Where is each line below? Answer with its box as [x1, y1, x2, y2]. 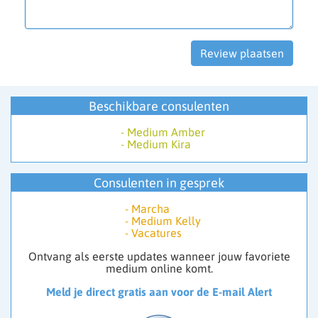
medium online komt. [105, 262, 213, 275]
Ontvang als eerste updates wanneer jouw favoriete [28, 250, 290, 263]
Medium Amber [126, 126, 205, 139]
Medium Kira [126, 138, 191, 151]
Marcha [131, 202, 170, 216]
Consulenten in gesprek [94, 175, 224, 191]
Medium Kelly [131, 214, 201, 228]
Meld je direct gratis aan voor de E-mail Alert [46, 285, 272, 299]
